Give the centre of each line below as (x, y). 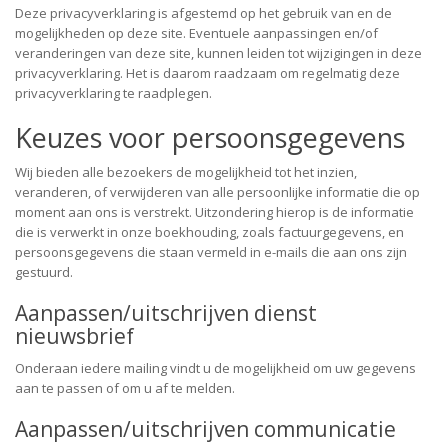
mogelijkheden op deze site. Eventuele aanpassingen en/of (196, 33)
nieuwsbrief (74, 336)
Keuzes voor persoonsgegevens (210, 137)
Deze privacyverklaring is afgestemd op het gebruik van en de (203, 13)
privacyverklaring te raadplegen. (113, 93)
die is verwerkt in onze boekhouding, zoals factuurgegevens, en (209, 232)
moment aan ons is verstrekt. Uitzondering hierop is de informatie (214, 212)
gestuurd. (44, 272)
